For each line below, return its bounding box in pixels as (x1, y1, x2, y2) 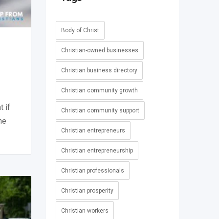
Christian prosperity (61, 187, 113, 195)
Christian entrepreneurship (61, 147, 133, 154)
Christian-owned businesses (61, 47, 138, 54)
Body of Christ (61, 27, 99, 34)
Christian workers (61, 207, 109, 215)
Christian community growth (61, 87, 138, 94)
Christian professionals (61, 167, 124, 175)
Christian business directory (61, 67, 137, 74)
